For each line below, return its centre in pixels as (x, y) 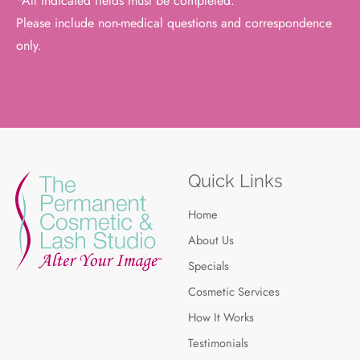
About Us (211, 239)
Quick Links (235, 180)
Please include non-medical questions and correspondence (174, 22)
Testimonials (218, 342)
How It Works (221, 317)
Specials (209, 265)
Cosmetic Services (234, 291)
